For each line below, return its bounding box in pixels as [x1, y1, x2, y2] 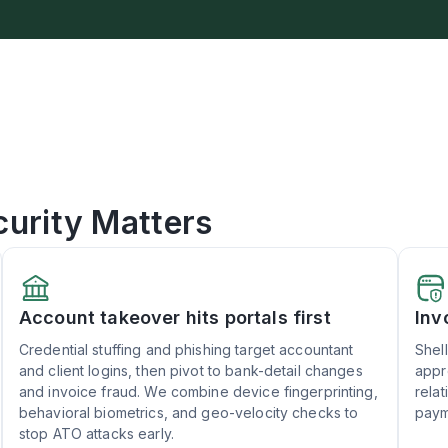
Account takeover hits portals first [18, 306, 331, 328]
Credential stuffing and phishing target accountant [18, 340, 354, 358]
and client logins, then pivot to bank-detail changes [18, 361, 363, 379]
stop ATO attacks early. [18, 424, 174, 442]
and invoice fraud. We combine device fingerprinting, [18, 382, 378, 400]
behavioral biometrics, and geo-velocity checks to [18, 403, 359, 421]
